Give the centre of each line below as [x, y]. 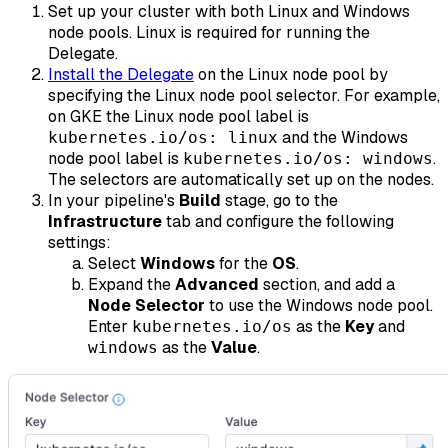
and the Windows [343, 137]
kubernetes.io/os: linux [163, 137]
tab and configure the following [278, 221]
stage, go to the [279, 200]
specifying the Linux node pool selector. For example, [244, 95]
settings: [79, 242]
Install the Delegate [121, 74]
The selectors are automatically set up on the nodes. [241, 179]
